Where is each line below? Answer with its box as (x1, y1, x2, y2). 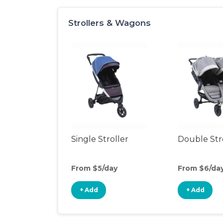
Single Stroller (71, 134, 128, 144)
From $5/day (71, 164, 117, 173)
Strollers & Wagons (68, 18, 151, 28)
